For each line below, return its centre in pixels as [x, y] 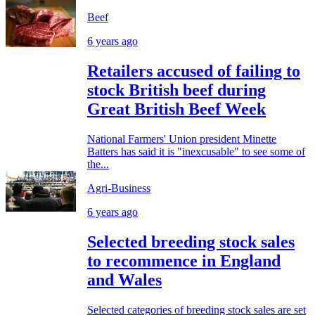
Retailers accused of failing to [194, 71]
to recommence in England [184, 261]
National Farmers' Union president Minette [182, 139]
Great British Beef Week [176, 109]
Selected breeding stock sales [191, 242]
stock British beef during [176, 90]
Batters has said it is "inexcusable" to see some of [196, 151]
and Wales [124, 279]
